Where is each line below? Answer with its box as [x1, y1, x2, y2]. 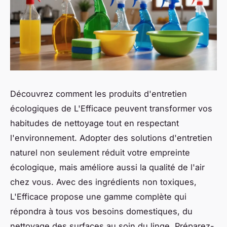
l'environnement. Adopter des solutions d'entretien [10, 133, 212, 143]
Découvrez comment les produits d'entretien [10, 89, 187, 99]
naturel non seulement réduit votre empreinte [10, 147, 190, 158]
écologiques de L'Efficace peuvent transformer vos [10, 103, 212, 114]
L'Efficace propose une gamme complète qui [10, 192, 186, 202]
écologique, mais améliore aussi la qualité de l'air [10, 162, 205, 173]
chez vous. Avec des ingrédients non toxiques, [10, 177, 197, 187]
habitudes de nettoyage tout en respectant [10, 118, 179, 129]
